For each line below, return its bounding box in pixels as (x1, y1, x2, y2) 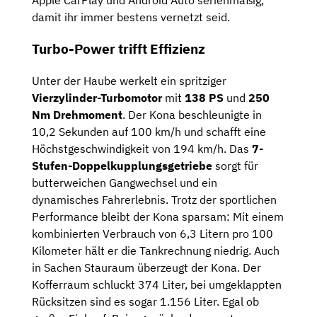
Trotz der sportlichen (171, 192, 277, 207)
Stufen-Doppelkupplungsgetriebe (32, 158, 212, 173)
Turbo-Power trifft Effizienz (32, 40, 205, 57)
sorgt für (212, 158, 258, 173)
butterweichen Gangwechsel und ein (32, 175, 217, 190)
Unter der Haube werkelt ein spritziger (32, 73, 226, 88)
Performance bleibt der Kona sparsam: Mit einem (32, 209, 284, 224)
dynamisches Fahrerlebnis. (32, 192, 171, 207)
